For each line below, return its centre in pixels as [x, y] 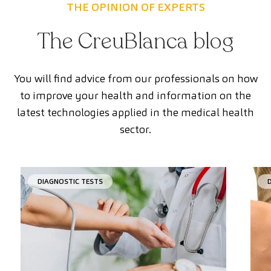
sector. [135, 129]
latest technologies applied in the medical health [135, 112]
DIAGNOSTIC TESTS [70, 181]
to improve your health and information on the [135, 95]
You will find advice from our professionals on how [135, 78]
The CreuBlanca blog [135, 41]
